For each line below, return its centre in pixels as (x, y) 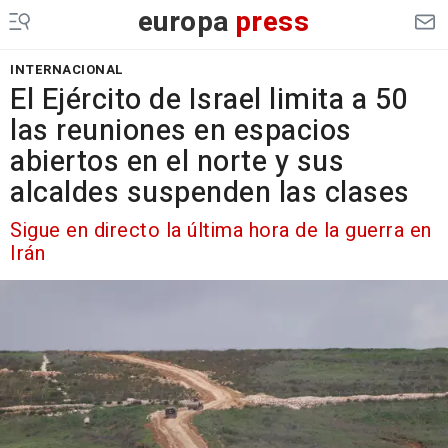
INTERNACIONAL (67, 69)
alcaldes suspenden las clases (210, 193)
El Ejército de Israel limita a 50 (209, 100)
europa (183, 22)
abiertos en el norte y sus (177, 162)
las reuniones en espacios (181, 131)
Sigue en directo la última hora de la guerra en (221, 230)
